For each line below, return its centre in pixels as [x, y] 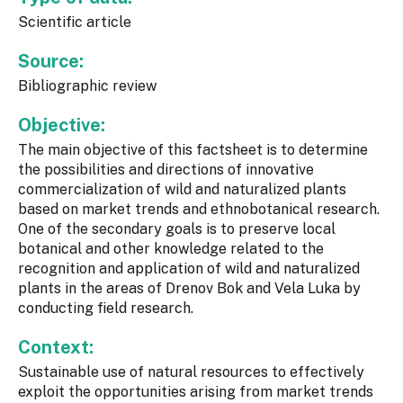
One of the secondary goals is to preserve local [177, 229]
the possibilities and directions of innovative [166, 170]
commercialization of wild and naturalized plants [182, 190]
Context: [58, 348]
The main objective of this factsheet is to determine [193, 150]
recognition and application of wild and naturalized [189, 269]
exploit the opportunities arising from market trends [196, 392]
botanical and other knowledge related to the [171, 249]
